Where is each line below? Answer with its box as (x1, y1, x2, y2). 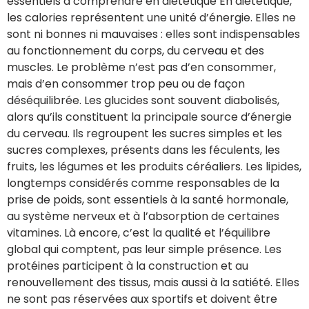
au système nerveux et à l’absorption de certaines (7, 208, 279, 224)
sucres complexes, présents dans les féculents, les (7, 141, 280, 158)
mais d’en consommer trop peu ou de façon (7, 75, 245, 92)
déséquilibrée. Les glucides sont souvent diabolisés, (7, 92, 279, 108)
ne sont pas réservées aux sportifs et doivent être (7, 290, 277, 307)
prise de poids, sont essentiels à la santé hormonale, (7, 191, 288, 208)
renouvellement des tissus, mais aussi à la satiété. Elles (7, 274, 299, 290)
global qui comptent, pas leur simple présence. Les (7, 241, 281, 257)
